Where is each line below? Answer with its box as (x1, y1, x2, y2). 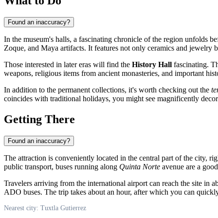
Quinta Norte (119, 162, 160, 171)
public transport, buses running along (4, 162, 119, 171)
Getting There (4, 112, 75, 126)
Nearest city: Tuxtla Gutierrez (4, 204, 86, 212)
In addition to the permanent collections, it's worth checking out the (4, 85, 211, 94)
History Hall (132, 60, 172, 69)
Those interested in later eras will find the (4, 60, 132, 69)
